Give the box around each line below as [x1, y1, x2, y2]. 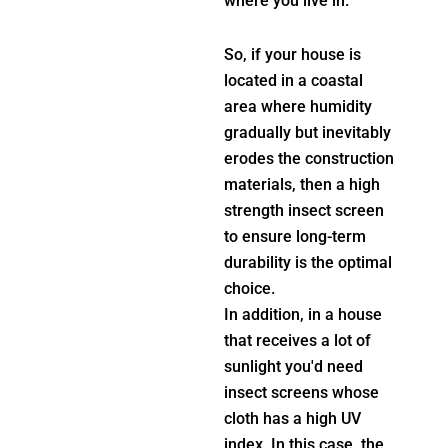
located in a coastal [224, 70, 363, 90]
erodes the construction [224, 148, 394, 168]
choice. [224, 278, 275, 298]
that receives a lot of [224, 330, 371, 350]
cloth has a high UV [224, 408, 361, 428]
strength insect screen [224, 200, 384, 220]
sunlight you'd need [224, 356, 363, 376]
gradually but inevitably [224, 122, 391, 142]
